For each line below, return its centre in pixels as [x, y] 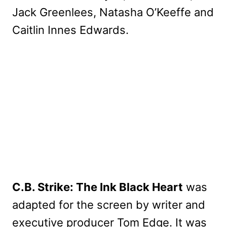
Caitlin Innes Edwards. [70, 30]
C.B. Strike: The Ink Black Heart [98, 187]
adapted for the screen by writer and [109, 204]
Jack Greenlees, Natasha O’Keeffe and [113, 12]
